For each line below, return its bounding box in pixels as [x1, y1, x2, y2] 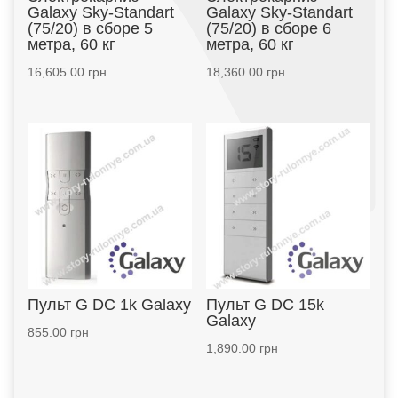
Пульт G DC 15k [205, 295, 324, 314]
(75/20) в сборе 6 [205, 20, 331, 38]
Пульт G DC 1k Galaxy [27, 295, 191, 314]
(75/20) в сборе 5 [27, 20, 153, 38]
